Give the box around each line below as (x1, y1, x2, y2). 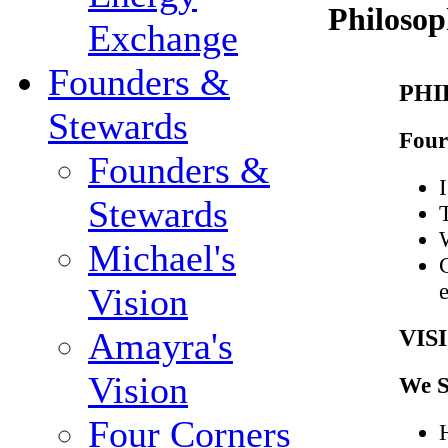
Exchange (88, 17, 238, 59)
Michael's (88, 237, 236, 279)
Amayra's (88, 325, 233, 367)
